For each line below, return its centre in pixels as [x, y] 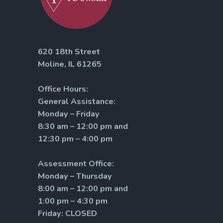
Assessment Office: [76, 164]
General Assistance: [77, 101]
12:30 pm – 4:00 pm [75, 139]
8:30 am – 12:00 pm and [83, 126]
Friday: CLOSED [67, 213]
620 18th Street [69, 52]
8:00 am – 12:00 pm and [83, 188]
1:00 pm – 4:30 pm [73, 201]
